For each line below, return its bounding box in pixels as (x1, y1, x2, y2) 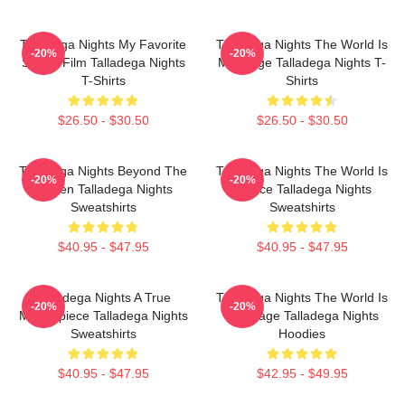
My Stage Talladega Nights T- (218, 55, 386, 70)
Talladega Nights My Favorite (20, 37, 186, 52)
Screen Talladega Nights (33, 182, 173, 196)
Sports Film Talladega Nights (21, 55, 185, 70)
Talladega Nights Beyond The (19, 164, 187, 178)
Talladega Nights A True (35, 290, 171, 305)
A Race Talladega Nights (232, 182, 372, 196)
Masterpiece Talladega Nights (18, 308, 188, 323)
